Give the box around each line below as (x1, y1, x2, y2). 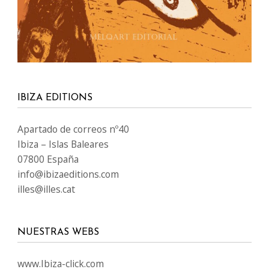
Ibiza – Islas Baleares (17, 137, 109, 151)
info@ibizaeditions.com (17, 167, 119, 181)
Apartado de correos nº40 (17, 122, 129, 136)
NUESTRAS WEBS (17, 227, 99, 237)
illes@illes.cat (17, 182, 75, 196)
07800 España (17, 152, 79, 166)
